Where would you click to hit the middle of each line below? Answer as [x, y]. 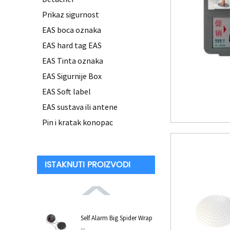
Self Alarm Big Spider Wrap [117, 218]
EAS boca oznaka [72, 30]
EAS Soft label [66, 91]
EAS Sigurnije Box [72, 76]
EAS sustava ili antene [80, 107]
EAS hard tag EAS [72, 45]
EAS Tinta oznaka [73, 61]
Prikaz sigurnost [71, 14]
